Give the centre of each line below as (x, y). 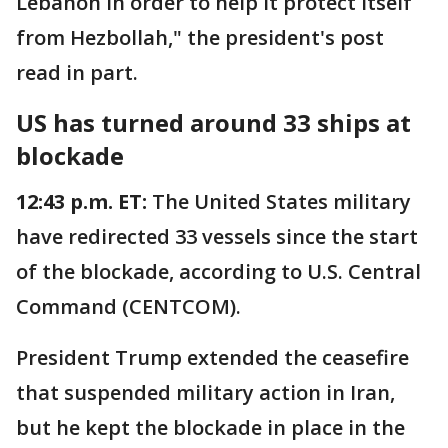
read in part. (79, 72)
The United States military (281, 201)
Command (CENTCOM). (131, 306)
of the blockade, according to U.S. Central (218, 271)
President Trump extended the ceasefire (212, 357)
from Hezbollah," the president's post (200, 37)
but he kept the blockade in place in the (210, 427)
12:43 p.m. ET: (84, 201)
